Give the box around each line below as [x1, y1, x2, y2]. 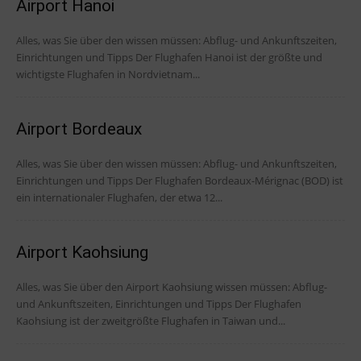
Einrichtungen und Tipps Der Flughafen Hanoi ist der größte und [16, 50, 135, 65]
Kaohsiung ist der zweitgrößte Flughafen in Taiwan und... [16, 313, 285, 329]
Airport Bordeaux [16, 119, 142, 139]
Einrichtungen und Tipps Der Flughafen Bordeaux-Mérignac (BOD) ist [16, 173, 135, 189]
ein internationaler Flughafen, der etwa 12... [16, 190, 222, 205]
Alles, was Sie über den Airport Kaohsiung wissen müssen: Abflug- [16, 280, 327, 295]
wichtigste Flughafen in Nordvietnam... [16, 67, 200, 82]
